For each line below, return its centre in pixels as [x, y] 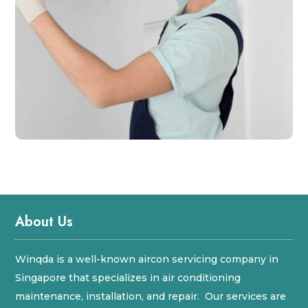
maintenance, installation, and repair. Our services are [151, 297]
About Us [44, 222]
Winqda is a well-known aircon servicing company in [147, 260]
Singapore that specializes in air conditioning [128, 278]
